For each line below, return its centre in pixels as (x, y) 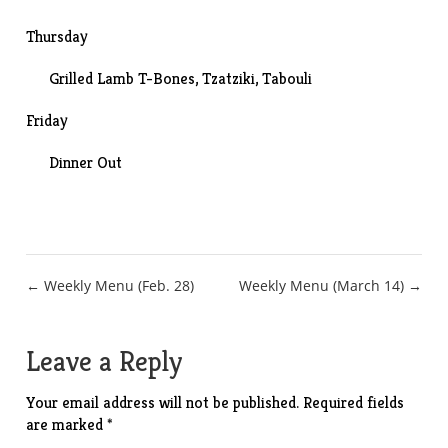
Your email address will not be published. (163, 402)
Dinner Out (86, 162)
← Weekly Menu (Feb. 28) (110, 285)
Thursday (57, 36)
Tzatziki (229, 78)
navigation (102, 332)
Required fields (354, 402)
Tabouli (287, 78)
